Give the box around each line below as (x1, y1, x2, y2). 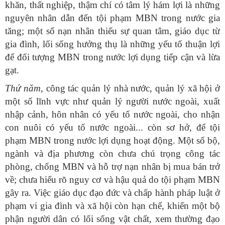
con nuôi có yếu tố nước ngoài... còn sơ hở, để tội (5, 122, 220, 133)
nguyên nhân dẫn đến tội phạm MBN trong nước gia (5, 13, 220, 24)
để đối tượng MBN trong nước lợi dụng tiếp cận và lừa (5, 52, 220, 63)
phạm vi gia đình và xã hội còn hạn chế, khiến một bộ (5, 200, 220, 211)
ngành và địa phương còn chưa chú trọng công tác (5, 148, 220, 159)
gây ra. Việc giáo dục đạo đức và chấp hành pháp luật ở (5, 187, 220, 198)
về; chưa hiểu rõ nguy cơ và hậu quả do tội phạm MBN (5, 174, 220, 185)
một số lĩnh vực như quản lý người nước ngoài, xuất (5, 96, 220, 107)
